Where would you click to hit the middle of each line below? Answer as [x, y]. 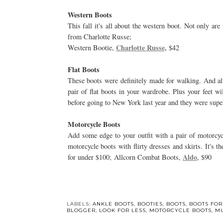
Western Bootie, [92, 48]
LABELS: [79, 204]
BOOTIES [150, 204]
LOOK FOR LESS [122, 211]
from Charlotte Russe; [99, 37]
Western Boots [90, 15]
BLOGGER [81, 211]
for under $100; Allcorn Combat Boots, [125, 157]
